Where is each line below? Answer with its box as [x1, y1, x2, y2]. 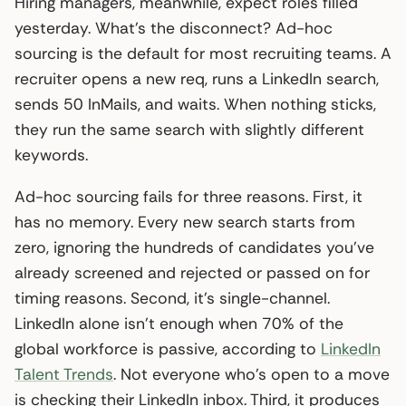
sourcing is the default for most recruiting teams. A [14, 43, 391, 63]
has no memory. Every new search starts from [14, 211, 355, 232]
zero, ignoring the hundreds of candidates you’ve [14, 237, 374, 257]
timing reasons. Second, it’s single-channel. [14, 287, 330, 308]
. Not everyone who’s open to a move [113, 363, 390, 384]
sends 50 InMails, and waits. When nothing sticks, [14, 93, 376, 114]
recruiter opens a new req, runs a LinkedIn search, [14, 68, 379, 89]
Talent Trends [14, 363, 113, 384]
